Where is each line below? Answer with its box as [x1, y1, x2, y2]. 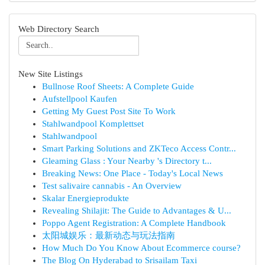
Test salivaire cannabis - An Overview [42, 181, 182, 190]
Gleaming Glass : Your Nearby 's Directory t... [42, 156, 212, 166]
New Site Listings [18, 69, 83, 79]
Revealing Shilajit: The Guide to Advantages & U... [42, 206, 231, 215]
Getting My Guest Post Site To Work [42, 106, 176, 116]
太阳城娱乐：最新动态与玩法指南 [42, 231, 175, 240]
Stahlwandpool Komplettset [42, 119, 144, 128]
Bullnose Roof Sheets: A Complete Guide [42, 82, 194, 91]
